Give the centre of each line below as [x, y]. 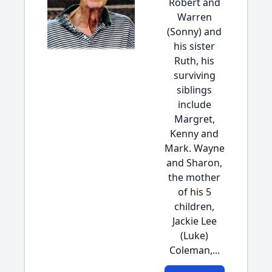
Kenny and [194, 134]
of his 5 [194, 192]
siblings [194, 90]
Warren [194, 17]
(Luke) [194, 236]
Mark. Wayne [194, 148]
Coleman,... [194, 250]
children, [194, 206]
